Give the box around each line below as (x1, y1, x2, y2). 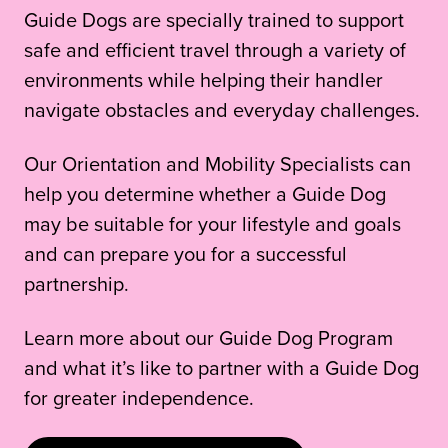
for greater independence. (24, 382, 254, 412)
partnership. (24, 268, 129, 298)
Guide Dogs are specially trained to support (24, 4, 404, 34)
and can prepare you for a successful (24, 238, 347, 268)
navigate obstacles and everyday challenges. (24, 94, 420, 124)
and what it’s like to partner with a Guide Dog (24, 352, 419, 382)
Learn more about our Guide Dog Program (24, 322, 393, 352)
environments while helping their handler (24, 64, 383, 94)
